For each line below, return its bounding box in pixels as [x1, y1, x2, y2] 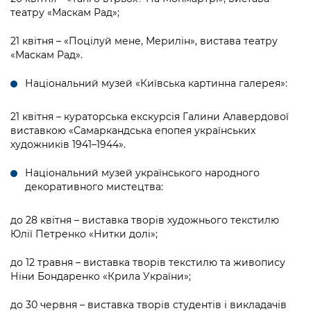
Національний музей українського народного [25, 167, 260, 180]
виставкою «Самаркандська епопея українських [10, 124, 255, 137]
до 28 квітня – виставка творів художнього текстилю [10, 214, 279, 227]
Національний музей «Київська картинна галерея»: [25, 77, 287, 90]
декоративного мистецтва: [25, 180, 163, 194]
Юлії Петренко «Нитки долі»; [10, 228, 158, 241]
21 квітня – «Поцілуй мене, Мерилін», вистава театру [10, 35, 278, 48]
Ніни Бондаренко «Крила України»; [10, 270, 191, 283]
